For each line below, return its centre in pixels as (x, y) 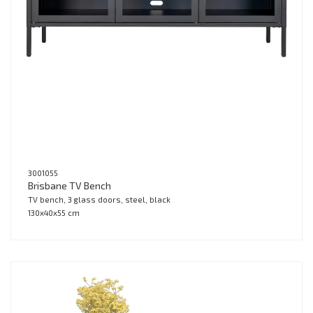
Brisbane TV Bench (70, 186)
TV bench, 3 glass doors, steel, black (99, 200)
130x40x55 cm (54, 213)
